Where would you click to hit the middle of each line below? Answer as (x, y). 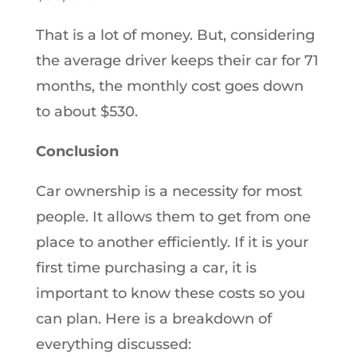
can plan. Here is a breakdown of (153, 318)
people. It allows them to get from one (173, 216)
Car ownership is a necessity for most (169, 191)
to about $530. (86, 111)
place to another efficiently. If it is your (172, 242)
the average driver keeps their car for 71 (177, 60)
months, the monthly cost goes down (169, 86)
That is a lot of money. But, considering (175, 35)
